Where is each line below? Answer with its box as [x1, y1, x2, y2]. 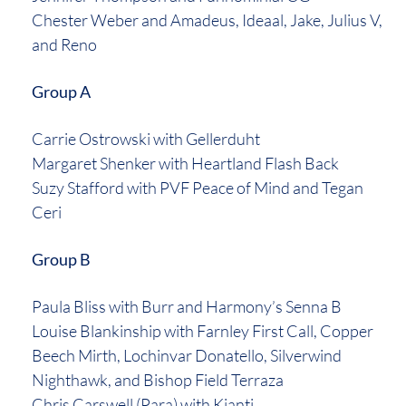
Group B [32, 249, 91, 270]
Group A [32, 82, 91, 102]
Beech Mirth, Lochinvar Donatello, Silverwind [32, 345, 342, 366]
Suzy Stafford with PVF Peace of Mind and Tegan [32, 178, 363, 198]
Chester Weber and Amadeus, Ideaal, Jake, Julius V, [32, 10, 382, 31]
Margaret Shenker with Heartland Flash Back [32, 153, 339, 174]
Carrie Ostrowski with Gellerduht [32, 129, 260, 150]
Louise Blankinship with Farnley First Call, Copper [32, 321, 373, 342]
